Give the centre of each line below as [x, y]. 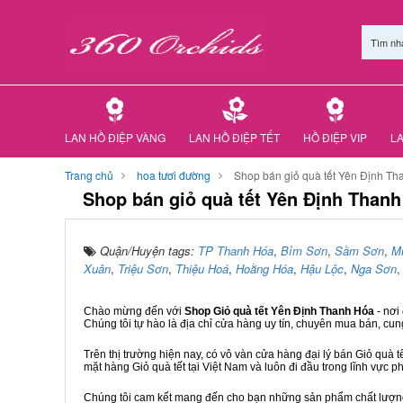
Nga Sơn [374, 269]
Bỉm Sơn [304, 251]
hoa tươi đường [174, 175]
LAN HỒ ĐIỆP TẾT [234, 137]
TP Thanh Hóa [236, 251]
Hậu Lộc [322, 269]
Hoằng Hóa [264, 269]
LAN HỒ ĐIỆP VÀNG [115, 137]
